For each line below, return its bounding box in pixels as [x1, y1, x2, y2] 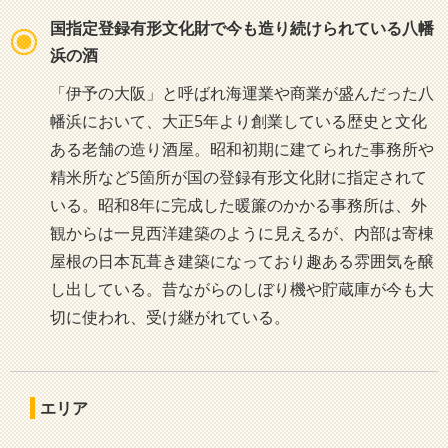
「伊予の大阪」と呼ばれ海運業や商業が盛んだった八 [50, 82, 434, 104]
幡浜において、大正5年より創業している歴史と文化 [50, 110, 427, 132]
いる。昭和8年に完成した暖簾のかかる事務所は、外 [50, 194, 427, 216]
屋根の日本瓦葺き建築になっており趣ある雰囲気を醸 [50, 250, 434, 272]
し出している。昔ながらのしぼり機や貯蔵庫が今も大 [50, 278, 434, 300]
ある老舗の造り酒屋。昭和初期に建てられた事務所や [50, 138, 434, 160]
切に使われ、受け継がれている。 [50, 306, 290, 328]
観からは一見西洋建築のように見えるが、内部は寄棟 [50, 222, 434, 244]
